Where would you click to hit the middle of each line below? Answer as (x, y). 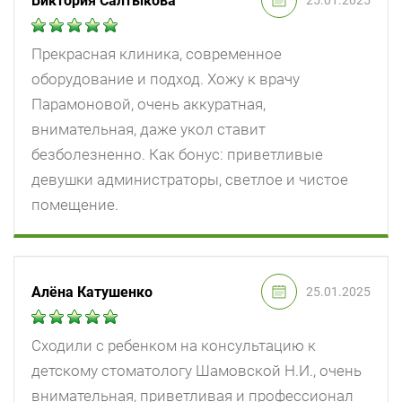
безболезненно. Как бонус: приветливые (177, 155)
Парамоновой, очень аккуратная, (149, 105)
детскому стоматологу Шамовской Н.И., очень (197, 371)
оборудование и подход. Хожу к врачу (166, 79)
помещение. (75, 205)
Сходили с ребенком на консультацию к (174, 346)
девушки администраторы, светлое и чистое (190, 180)
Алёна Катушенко (92, 292)
